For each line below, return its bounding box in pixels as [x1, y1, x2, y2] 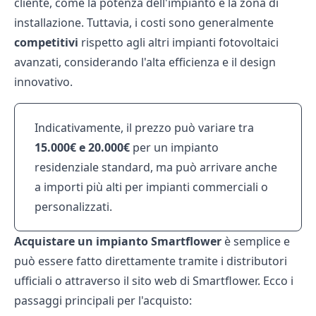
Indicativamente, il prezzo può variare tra [35, 120, 254, 135]
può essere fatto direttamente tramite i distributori [14, 253, 287, 269]
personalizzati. [35, 199, 112, 214]
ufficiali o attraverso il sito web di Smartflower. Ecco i [14, 273, 293, 288]
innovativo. [14, 74, 73, 90]
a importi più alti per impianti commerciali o [35, 179, 268, 195]
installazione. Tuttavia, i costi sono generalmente [14, 15, 274, 30]
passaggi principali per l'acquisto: [14, 293, 192, 308]
